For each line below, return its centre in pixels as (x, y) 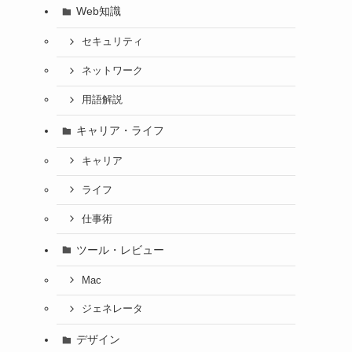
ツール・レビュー (120, 249)
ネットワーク (112, 71)
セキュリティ (112, 42)
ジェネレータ (112, 309)
